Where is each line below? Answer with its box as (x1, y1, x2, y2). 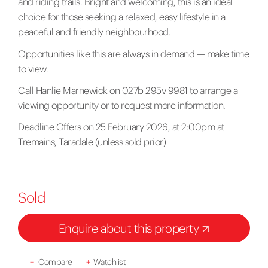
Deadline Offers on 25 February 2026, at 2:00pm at (18, 120, 224, 133)
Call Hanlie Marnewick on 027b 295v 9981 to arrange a (18, 84, 237, 96)
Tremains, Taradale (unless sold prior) (18, 135, 166, 148)
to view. (18, 62, 48, 75)
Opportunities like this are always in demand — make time (18, 47, 249, 60)
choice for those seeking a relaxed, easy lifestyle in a (18, 11, 226, 23)
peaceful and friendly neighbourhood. (18, 26, 170, 38)
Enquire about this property (58, 220, 202, 236)
